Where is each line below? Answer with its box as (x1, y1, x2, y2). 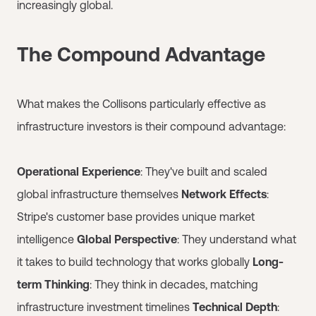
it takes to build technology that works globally (17, 255, 253, 268)
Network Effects (181, 187, 267, 200)
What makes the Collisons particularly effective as (17, 97, 266, 110)
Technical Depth (193, 300, 277, 313)
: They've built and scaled (140, 164, 267, 178)
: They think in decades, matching (90, 277, 258, 291)
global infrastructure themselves (17, 187, 181, 200)
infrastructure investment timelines (17, 300, 193, 313)
